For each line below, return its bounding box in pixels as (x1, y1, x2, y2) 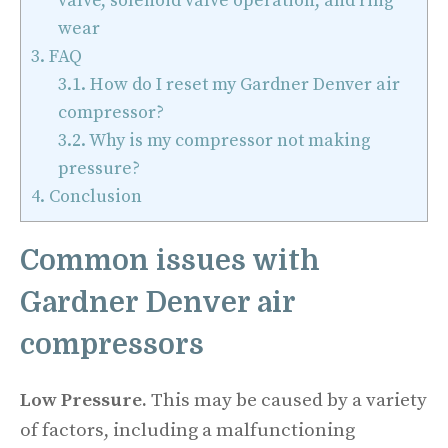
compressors (20, 329, 211, 362)
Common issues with (20, 245, 320, 278)
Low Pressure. (20, 389, 151, 413)
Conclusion (45, 185, 146, 209)
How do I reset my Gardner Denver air (86, 73, 401, 97)
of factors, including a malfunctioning (20, 419, 355, 443)
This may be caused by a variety (151, 389, 427, 413)
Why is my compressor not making (86, 129, 372, 153)
